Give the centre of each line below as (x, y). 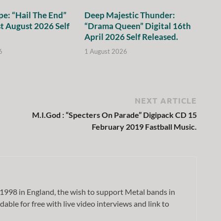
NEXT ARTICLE (166, 100)
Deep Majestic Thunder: (130, 15)
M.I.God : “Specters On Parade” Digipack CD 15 (114, 114)
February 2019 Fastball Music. (144, 126)
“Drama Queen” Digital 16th (138, 26)
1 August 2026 (106, 51)
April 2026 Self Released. (131, 37)
